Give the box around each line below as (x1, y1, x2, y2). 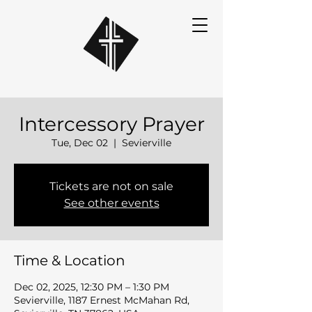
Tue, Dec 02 (52, 136, 108, 149)
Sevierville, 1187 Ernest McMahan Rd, (14, 294, 189, 306)
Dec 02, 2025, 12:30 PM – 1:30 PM (14, 281, 169, 293)
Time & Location (14, 252, 125, 269)
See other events (63, 196, 159, 210)
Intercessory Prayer (18, 112, 205, 136)
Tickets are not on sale (49, 180, 173, 193)
